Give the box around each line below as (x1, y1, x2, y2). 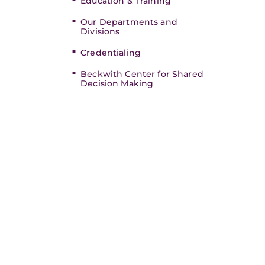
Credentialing (80, 47, 141, 58)
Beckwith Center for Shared (80, 69, 203, 79)
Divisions (80, 26, 120, 37)
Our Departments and (80, 17, 177, 27)
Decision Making (80, 78, 154, 89)
